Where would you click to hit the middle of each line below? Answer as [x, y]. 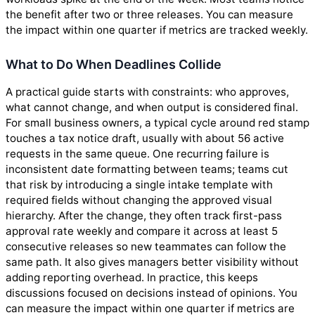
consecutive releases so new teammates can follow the [146, 246]
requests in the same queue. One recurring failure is [137, 153]
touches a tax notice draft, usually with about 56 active [145, 138]
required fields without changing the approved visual [139, 200]
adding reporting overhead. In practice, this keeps [132, 277]
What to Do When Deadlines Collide [114, 64]
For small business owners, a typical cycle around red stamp [157, 122]
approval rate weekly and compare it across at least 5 [142, 231]
